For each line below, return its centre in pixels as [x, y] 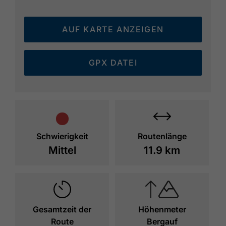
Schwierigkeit [62, 136]
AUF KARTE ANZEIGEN [113, 30]
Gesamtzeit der [62, 210]
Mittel [62, 150]
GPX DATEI [113, 63]
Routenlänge [162, 136]
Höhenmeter [162, 210]
